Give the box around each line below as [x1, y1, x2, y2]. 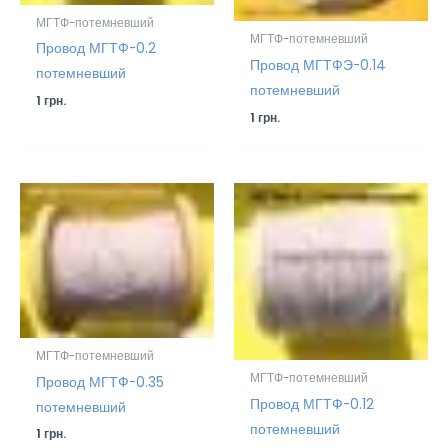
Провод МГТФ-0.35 [36, 372, 165, 392]
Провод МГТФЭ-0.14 [250, 56, 387, 75]
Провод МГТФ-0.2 [36, 39, 157, 59]
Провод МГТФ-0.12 [250, 394, 375, 414]
